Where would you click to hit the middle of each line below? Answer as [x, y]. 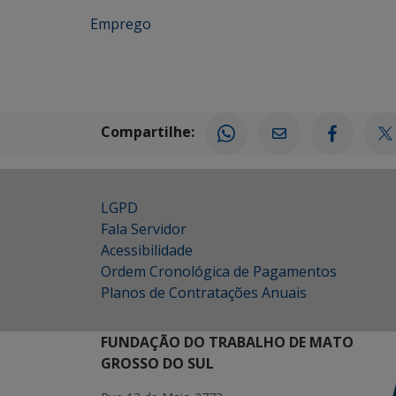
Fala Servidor [144, 229]
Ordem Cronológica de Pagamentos [219, 271]
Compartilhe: [148, 132]
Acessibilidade [147, 250]
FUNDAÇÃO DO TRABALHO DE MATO [227, 342]
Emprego [121, 24]
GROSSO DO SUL [157, 363]
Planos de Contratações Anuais [204, 293]
